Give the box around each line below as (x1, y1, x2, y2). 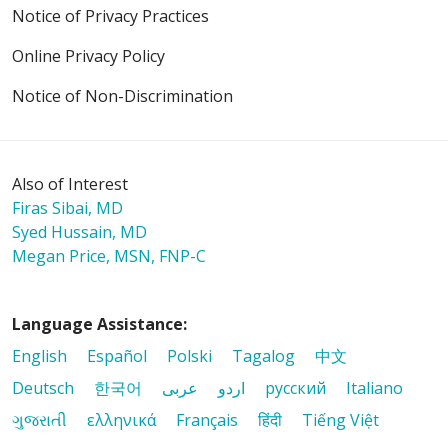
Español (87, 345, 147, 367)
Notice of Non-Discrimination (12, 85, 233, 107)
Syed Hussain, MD (12, 221, 147, 243)
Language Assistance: (12, 313, 187, 335)
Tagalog (232, 345, 295, 367)
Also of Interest (12, 173, 128, 195)
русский (265, 377, 326, 399)
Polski (167, 345, 212, 367)
